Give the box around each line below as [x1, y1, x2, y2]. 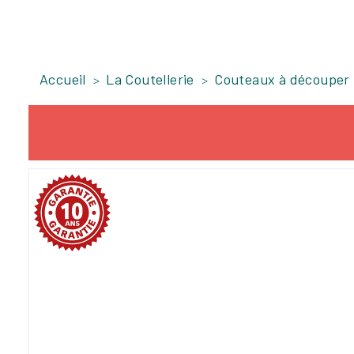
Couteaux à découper [214, 70, 350, 88]
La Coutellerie [106, 70, 194, 88]
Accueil [40, 70, 86, 88]
